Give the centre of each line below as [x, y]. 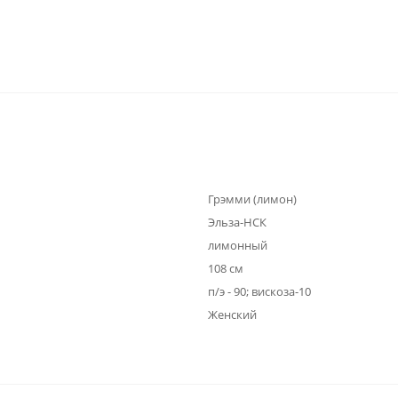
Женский [232, 314]
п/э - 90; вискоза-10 [259, 291]
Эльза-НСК [237, 222]
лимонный [238, 245]
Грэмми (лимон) [252, 199]
